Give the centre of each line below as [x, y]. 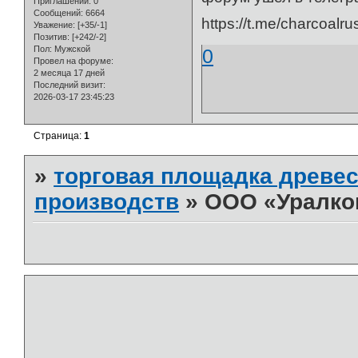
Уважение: [54, 25]
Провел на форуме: [74, 61]
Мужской [71, 49]
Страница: [59, 136]
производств [107, 201]
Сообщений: [58, 13]
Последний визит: [70, 85]
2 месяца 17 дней [69, 73]
